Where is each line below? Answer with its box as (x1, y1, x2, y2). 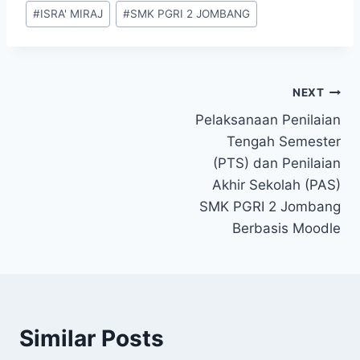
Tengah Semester (227, 133, 341, 150)
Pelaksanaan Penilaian (195, 112, 341, 129)
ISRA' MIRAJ (40, 7, 104, 21)
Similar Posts (19, 325, 164, 353)
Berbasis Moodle (232, 220, 341, 237)
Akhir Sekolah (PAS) (212, 177, 341, 194)
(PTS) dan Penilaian (213, 155, 341, 172)
